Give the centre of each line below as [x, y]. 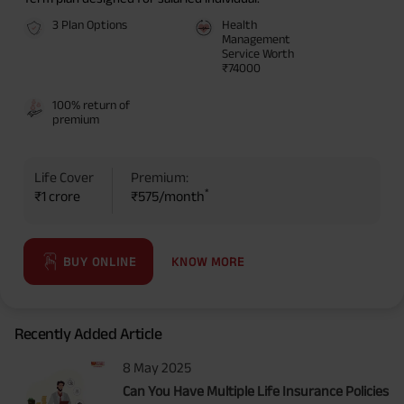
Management [256, 39]
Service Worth [258, 54]
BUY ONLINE [100, 262]
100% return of [91, 105]
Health [239, 25]
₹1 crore [57, 197]
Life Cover [64, 178]
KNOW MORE [208, 261]
